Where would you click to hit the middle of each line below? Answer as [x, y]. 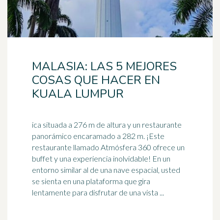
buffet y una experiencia [72, 158]
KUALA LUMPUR [78, 94]
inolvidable [131, 158]
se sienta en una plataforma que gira [91, 181]
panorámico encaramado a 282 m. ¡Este [89, 136]
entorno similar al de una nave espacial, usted [106, 170]
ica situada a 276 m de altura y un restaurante [107, 124]
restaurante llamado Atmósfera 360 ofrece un [108, 147]
